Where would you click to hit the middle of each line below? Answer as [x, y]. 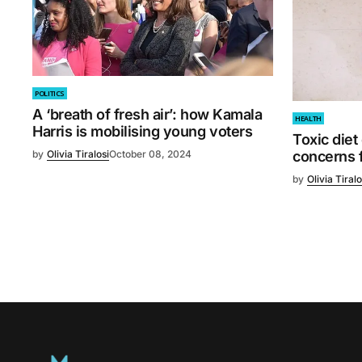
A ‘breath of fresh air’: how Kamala [147, 115]
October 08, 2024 [150, 154]
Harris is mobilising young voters [143, 132]
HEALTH [308, 119]
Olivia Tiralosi [78, 154]
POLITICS [50, 94]
